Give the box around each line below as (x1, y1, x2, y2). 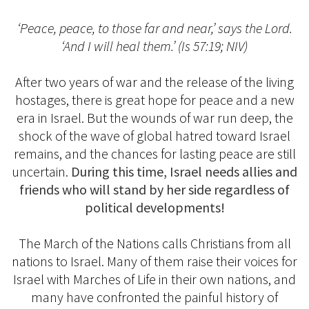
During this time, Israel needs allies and (71, 162, 297, 180)
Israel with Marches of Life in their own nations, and (13, 270, 296, 288)
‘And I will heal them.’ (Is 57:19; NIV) (61, 37, 248, 54)
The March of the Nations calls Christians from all (18, 234, 291, 252)
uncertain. (12, 162, 71, 180)
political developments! (84, 198, 225, 216)
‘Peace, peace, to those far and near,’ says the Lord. (17, 19, 292, 37)
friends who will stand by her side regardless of (19, 180, 290, 198)
